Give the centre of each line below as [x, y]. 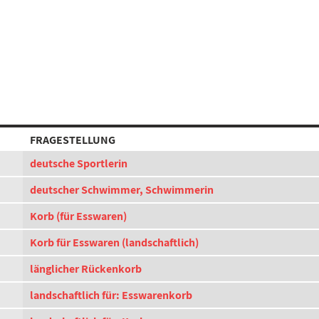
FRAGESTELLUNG [73, 140]
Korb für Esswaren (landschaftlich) [114, 242]
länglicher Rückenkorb [86, 269]
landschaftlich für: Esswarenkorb [111, 295]
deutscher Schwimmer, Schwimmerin [122, 190]
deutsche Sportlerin [79, 163]
